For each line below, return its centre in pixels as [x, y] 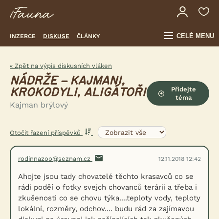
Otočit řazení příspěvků [46, 132]
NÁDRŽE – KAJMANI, [67, 81]
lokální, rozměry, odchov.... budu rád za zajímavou [106, 209]
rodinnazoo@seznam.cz [55, 159]
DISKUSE [56, 36]
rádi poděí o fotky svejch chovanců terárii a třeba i [108, 187]
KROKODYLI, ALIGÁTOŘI [78, 93]
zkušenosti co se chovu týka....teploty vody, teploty [109, 198]
